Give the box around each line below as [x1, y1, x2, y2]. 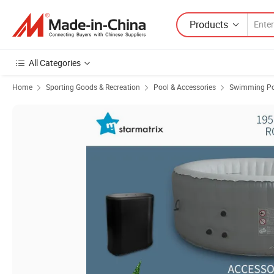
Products [190, 17, 228, 31]
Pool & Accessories [154, 82, 216, 92]
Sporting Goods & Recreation [46, 82, 140, 92]
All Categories [29, 57, 81, 68]
